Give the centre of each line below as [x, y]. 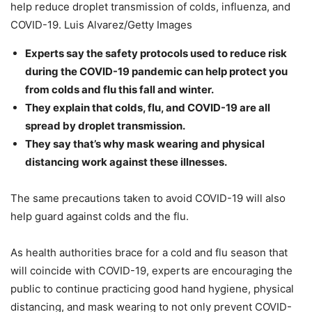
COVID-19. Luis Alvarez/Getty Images [101, 25]
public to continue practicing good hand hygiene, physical [152, 289]
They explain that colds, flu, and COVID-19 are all [148, 108]
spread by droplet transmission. [105, 126]
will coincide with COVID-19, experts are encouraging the [151, 271]
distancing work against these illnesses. [126, 162]
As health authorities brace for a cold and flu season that [149, 253]
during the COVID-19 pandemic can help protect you [156, 72]
